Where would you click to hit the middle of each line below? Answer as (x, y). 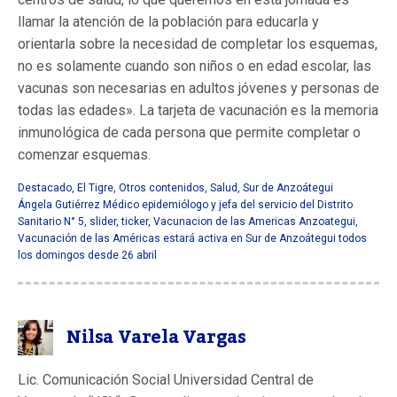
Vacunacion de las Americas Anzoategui (254, 221)
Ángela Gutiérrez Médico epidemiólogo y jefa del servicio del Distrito (185, 204)
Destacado (45, 187)
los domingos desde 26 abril (87, 255)
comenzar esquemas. (84, 154)
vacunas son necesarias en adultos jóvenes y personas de (198, 88)
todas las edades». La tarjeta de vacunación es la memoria (198, 110)
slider (103, 221)
